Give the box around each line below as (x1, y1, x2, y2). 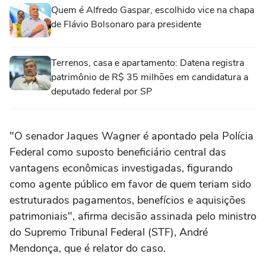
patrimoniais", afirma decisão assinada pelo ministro (9, 208, 256, 223)
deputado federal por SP (51, 84, 152, 98)
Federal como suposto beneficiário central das (9, 144, 226, 159)
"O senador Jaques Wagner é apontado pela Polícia (9, 128, 254, 143)
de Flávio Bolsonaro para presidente (51, 17, 201, 31)
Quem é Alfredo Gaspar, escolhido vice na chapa (51, 3, 254, 17)
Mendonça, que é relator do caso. (9, 240, 166, 255)
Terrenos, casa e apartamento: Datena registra (51, 56, 244, 69)
